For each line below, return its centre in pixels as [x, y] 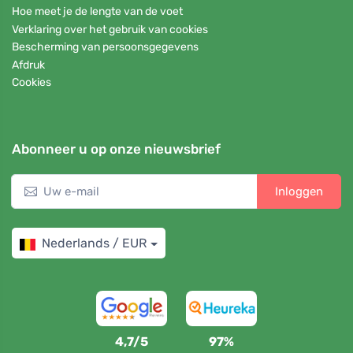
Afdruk [28, 65]
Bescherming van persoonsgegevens [105, 47]
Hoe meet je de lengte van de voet [97, 12]
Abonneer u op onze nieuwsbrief [116, 149]
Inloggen [299, 192]
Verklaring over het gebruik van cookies [110, 29]
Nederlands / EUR [94, 243]
